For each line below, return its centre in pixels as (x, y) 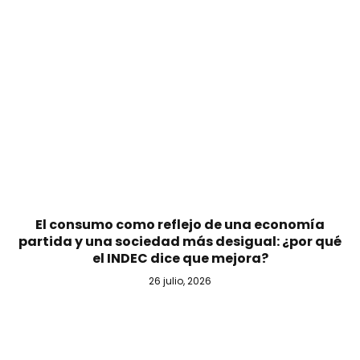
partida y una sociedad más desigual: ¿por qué (180, 241)
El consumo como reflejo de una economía (180, 224)
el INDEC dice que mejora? (180, 258)
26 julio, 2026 (180, 280)
